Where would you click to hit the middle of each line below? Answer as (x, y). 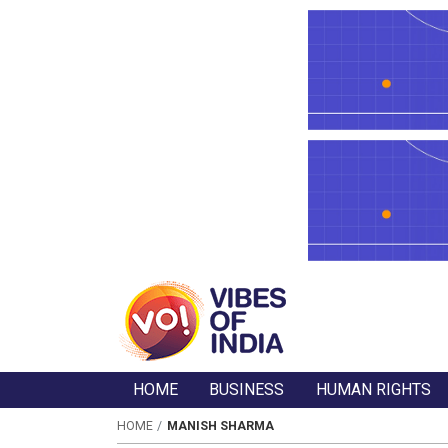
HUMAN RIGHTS (374, 390)
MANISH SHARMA (220, 425)
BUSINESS (247, 390)
